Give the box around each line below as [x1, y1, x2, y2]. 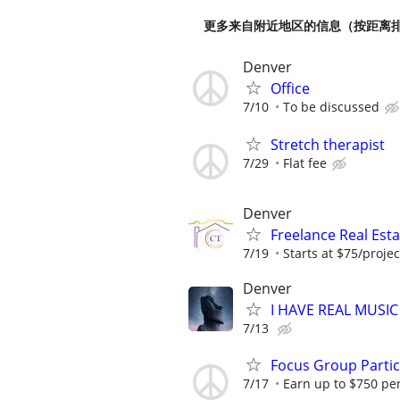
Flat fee [283, 154, 327, 171]
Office [271, 79, 310, 99]
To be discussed [283, 98, 379, 116]
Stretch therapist [271, 134, 385, 154]
